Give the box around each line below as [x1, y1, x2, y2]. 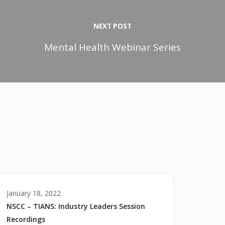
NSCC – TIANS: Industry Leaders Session [7, 201, 145, 211]
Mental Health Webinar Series [44, 40, 181, 54]
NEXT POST [93, 21, 132, 31]
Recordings [7, 214, 45, 224]
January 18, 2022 [7, 188, 61, 198]
